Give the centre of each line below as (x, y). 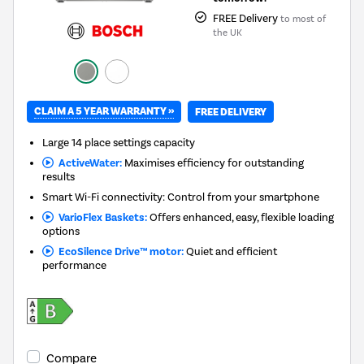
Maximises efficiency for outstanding (212, 163)
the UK (227, 32)
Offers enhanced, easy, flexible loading (240, 217)
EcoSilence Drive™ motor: (118, 252)
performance (75, 265)
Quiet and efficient (230, 251)
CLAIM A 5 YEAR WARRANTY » (104, 112)
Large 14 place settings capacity (119, 143)
